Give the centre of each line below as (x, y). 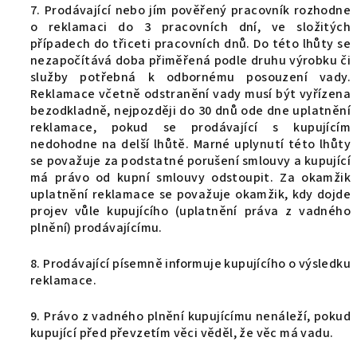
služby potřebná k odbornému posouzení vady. (190, 77)
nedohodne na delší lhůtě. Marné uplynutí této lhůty (190, 144)
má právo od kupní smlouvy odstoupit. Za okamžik (190, 178)
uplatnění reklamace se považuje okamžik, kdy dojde (190, 194)
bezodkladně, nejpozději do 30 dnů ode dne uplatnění (190, 111)
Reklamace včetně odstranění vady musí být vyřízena (190, 94)
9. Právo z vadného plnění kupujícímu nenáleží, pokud (190, 316)
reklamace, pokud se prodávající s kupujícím (190, 127)
